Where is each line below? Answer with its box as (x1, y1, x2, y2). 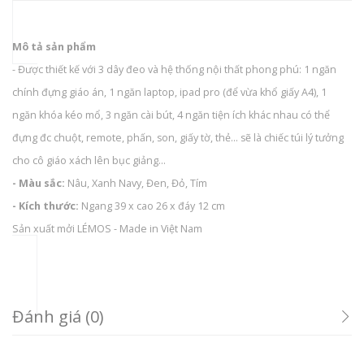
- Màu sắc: (12, 176, 65, 191)
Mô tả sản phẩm (12, 40, 96, 54)
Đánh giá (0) (12, 305, 104, 328)
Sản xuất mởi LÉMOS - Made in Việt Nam (12, 222, 202, 236)
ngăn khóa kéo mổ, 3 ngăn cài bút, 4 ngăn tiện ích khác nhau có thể (12, 108, 330, 123)
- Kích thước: (12, 199, 81, 214)
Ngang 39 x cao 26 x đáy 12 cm (81, 199, 225, 214)
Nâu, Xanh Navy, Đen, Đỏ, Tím (65, 176, 207, 191)
